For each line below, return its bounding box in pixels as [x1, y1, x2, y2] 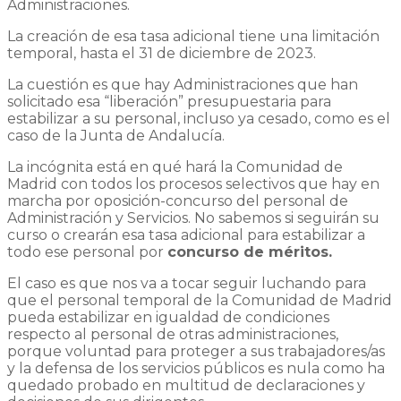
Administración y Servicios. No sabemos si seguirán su [7, 209, 380, 226]
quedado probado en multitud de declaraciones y [7, 376, 365, 394]
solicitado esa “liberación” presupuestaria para [7, 92, 331, 110]
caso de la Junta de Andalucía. [7, 126, 225, 144]
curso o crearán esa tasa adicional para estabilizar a [7, 226, 365, 243]
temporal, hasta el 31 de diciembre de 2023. [7, 44, 316, 62]
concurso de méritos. [167, 243, 332, 260]
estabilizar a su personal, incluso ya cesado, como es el [7, 109, 390, 127]
